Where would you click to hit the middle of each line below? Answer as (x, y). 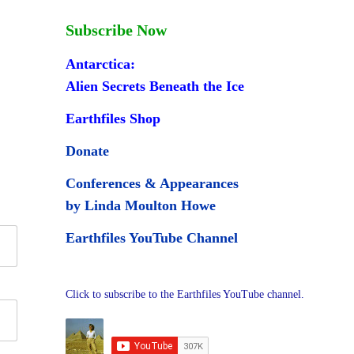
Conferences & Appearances (153, 184)
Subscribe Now (117, 30)
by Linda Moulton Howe (141, 206)
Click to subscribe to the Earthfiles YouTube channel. (185, 295)
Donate (88, 151)
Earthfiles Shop (113, 119)
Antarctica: (101, 64)
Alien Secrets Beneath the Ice (155, 87)
